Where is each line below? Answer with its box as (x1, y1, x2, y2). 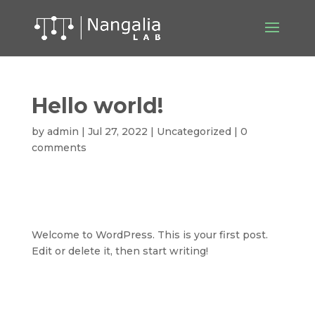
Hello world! (31, 93, 163, 119)
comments (31, 141, 86, 154)
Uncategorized (156, 125, 231, 138)
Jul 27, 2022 (87, 125, 148, 138)
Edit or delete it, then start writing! (31, 245, 208, 257)
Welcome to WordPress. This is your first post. (31, 229, 268, 241)
